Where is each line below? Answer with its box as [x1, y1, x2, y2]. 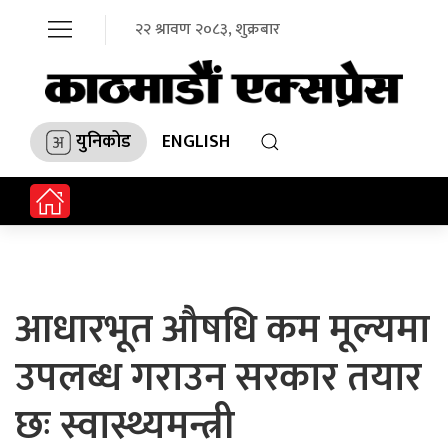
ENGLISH [162, 126, 230, 157]
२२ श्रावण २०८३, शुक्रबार [135, 16, 280, 43]
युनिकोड [76, 126, 131, 157]
